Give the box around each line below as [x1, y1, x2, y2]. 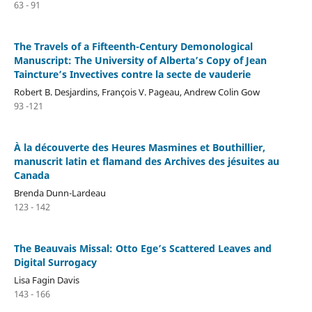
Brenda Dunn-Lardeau [13, 186, 106, 199]
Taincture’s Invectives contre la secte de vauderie [13, 67, 251, 81]
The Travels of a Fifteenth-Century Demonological [13, 39, 253, 53]
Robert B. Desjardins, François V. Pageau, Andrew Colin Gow [13, 85, 260, 98]
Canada [13, 168, 49, 182]
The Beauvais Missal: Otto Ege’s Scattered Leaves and [13, 241, 272, 255]
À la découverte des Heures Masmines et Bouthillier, [13, 140, 265, 154]
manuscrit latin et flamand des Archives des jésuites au [13, 154, 279, 168]
